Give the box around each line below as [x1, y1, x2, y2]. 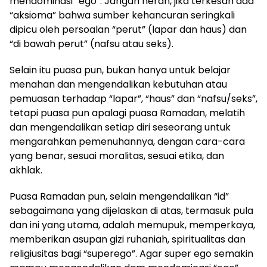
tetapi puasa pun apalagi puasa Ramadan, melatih [10, 106, 245, 120]
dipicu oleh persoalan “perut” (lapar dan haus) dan [10, 23, 247, 37]
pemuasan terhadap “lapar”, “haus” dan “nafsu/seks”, [10, 92, 257, 106]
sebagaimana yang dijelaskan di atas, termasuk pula [10, 204, 253, 218]
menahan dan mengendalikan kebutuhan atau [10, 77, 227, 92]
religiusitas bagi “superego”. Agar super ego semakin [10, 247, 253, 261]
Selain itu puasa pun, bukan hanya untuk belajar [10, 63, 231, 77]
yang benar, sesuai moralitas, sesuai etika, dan [10, 149, 224, 163]
